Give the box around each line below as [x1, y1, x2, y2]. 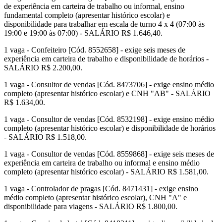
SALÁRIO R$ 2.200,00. [4, 63, 82, 72]
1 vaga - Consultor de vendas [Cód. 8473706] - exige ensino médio [4, 80, 214, 89]
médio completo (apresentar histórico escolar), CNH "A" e [4, 193, 187, 202]
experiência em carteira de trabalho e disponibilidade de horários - [4, 55, 209, 63]
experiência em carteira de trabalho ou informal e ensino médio [4, 159, 200, 167]
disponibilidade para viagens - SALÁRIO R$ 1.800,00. [4, 202, 177, 211]
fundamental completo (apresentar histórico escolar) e [4, 11, 170, 20]
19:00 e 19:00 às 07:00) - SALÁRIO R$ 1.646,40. [4, 29, 163, 38]
